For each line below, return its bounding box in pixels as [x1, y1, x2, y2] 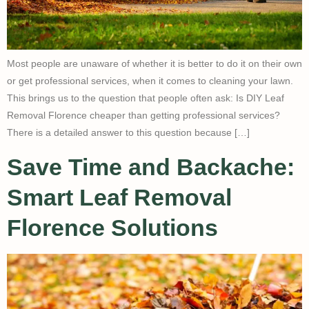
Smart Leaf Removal [7, 183, 232, 210]
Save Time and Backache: [7, 153, 295, 180]
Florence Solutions [7, 214, 218, 241]
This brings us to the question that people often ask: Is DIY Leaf [7, 92, 284, 104]
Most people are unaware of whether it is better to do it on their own [7, 58, 302, 70]
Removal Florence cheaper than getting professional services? [7, 110, 280, 121]
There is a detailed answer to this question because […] [7, 127, 250, 139]
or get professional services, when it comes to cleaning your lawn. [7, 75, 293, 87]
